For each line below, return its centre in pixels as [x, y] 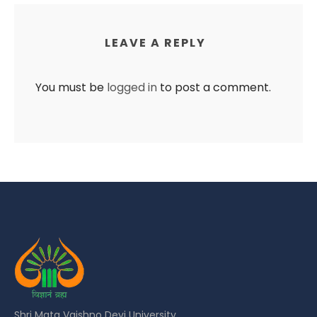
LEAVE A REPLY [155, 42]
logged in [132, 87]
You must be [71, 87]
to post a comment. [214, 87]
